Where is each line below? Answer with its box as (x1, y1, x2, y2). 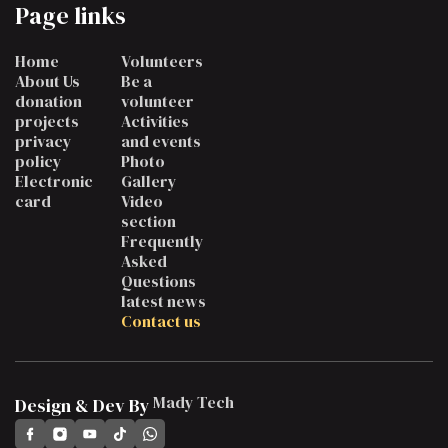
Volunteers (120, 49, 203, 72)
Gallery (120, 169, 177, 192)
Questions (120, 269, 196, 292)
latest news (120, 289, 206, 312)
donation (15, 89, 82, 112)
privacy (15, 129, 72, 152)
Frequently (120, 229, 204, 252)
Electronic (15, 169, 93, 192)
